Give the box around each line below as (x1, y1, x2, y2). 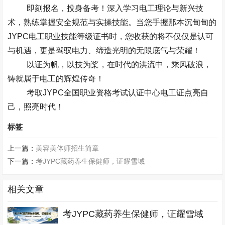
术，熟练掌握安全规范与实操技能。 (8, 18, 137, 27)
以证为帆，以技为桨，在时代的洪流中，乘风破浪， (26, 60, 211, 69)
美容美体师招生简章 (36, 144, 99, 152)
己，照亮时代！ (8, 102, 64, 111)
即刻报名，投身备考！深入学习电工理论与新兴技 (26, 4, 203, 13)
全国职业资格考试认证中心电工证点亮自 (63, 88, 208, 97)
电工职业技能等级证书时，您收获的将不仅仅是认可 (29, 32, 214, 41)
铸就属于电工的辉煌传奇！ (8, 74, 104, 83)
